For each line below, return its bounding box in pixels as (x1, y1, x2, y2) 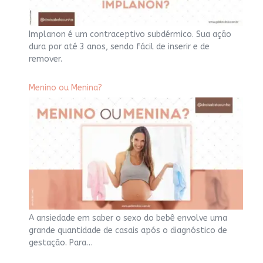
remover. (29, 53, 65, 64)
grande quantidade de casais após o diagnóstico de (29, 225, 227, 235)
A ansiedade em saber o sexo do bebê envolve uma (29, 213, 227, 223)
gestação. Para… (29, 237, 93, 248)
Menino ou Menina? (29, 82, 102, 93)
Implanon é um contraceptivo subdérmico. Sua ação (29, 29, 231, 39)
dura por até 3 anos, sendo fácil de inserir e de (29, 41, 210, 52)
